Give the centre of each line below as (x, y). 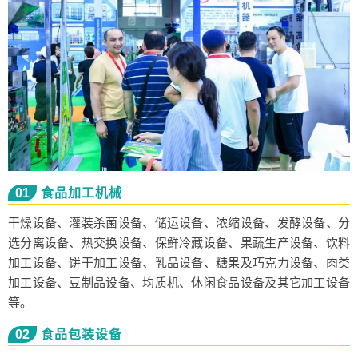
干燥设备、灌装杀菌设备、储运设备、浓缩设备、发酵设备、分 (179, 222)
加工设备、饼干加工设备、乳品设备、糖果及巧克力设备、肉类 (179, 262)
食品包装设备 (82, 334)
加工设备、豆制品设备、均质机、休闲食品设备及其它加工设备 (179, 282)
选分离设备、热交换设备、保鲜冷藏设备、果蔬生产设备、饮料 (179, 242)
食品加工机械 (82, 193)
